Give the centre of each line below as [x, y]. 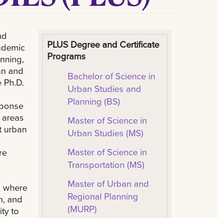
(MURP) [82, 209]
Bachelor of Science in [111, 76]
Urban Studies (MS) [105, 133]
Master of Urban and [108, 184]
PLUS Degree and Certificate [103, 45]
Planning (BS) [94, 101]
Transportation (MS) [106, 165]
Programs [66, 56]
